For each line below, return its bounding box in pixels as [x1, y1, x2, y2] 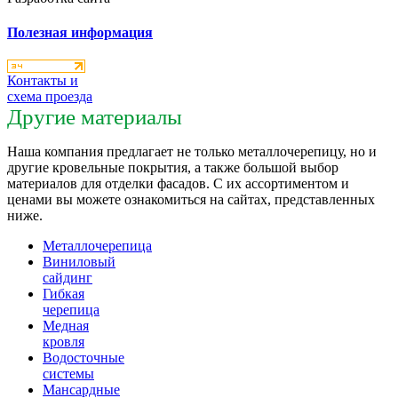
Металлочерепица [43, 238, 152, 254]
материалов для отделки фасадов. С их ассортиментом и [7, 176, 349, 192]
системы [43, 366, 94, 382]
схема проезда [7, 89, 92, 105]
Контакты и [7, 73, 78, 89]
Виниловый [43, 254, 115, 270]
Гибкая [43, 286, 84, 302]
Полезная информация [7, 25, 153, 41]
